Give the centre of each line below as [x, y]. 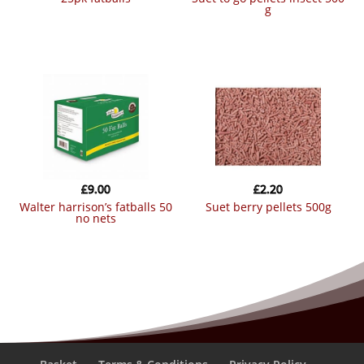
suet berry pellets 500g [271, 207]
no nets [95, 219]
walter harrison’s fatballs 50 [24, 207]
